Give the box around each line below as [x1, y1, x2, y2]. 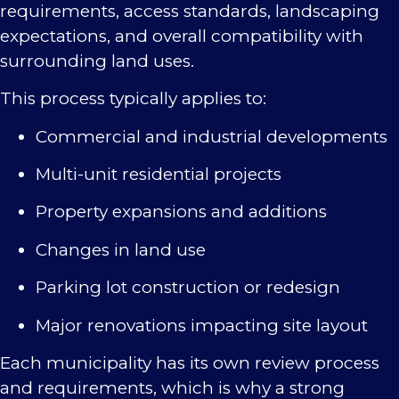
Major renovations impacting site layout [36, 314, 368, 336]
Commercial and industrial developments [36, 126, 387, 147]
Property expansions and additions [36, 201, 327, 223]
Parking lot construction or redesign [36, 277, 340, 298]
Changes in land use [36, 239, 206, 260]
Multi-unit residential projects [36, 163, 281, 184]
